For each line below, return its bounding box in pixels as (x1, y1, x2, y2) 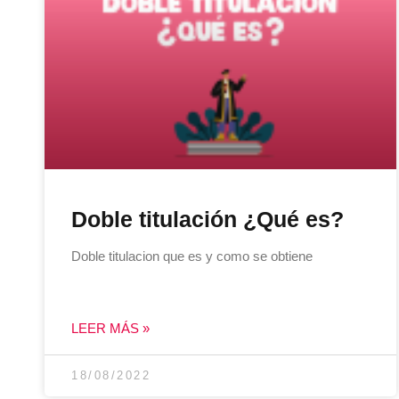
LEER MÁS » (71, 320, 150, 336)
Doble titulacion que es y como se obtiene (71, 248, 313, 264)
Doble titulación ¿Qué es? (71, 206, 344, 232)
